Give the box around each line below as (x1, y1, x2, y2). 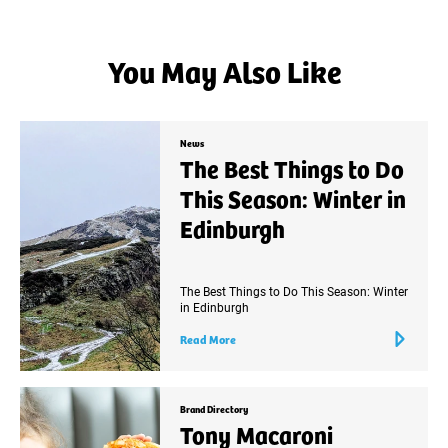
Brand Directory (180, 401, 248, 416)
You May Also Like (107, 48, 341, 92)
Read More (180, 329, 236, 347)
